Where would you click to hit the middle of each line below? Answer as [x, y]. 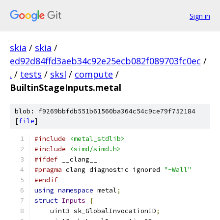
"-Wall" [178, 170]
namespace [76, 190]
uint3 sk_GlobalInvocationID [95, 211]
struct [46, 201]
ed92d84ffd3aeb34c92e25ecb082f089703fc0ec [105, 61]
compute [94, 74]
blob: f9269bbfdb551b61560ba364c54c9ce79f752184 [105, 111]
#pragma [48, 170]
